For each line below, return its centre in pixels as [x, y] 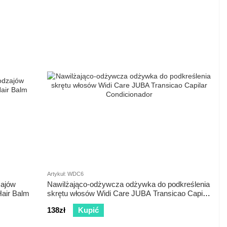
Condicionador [71, 203]
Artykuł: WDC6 [65, 174]
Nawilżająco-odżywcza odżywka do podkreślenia [128, 184]
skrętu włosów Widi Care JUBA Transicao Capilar [129, 194]
